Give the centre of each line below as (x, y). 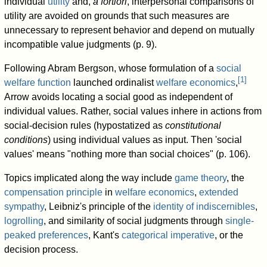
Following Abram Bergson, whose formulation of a (111, 69)
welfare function (38, 83)
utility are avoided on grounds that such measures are (117, 16)
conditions (26, 140)
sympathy (24, 207)
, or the (229, 235)
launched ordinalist (114, 83)
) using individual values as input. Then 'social (145, 140)
